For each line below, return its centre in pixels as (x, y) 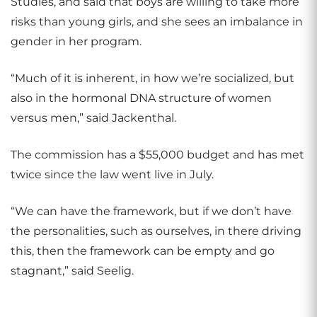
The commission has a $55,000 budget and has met (157, 155)
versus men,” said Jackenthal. (93, 118)
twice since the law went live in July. (112, 174)
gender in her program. (76, 41)
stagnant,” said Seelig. (72, 271)
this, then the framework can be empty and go (143, 251)
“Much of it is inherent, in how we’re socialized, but (152, 78)
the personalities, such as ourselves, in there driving (156, 231)
